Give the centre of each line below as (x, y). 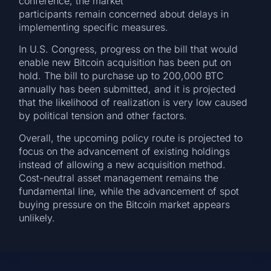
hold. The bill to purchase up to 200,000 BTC (122, 76)
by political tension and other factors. (105, 116)
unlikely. (39, 217)
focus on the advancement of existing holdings (125, 151)
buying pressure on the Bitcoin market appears (125, 204)
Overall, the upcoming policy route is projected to (131, 138)
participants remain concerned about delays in (124, 14)
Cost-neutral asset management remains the (119, 178)
